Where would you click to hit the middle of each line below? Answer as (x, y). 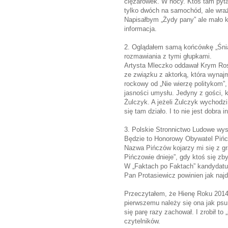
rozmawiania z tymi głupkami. (168, 56)
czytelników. (142, 221)
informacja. (140, 28)
